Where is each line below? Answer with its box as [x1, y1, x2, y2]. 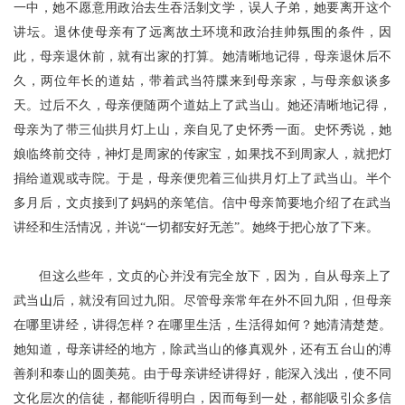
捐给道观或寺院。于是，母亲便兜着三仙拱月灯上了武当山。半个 [14, 172, 391, 185]
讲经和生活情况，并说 [14, 221, 140, 234]
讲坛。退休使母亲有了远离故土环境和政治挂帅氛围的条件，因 [14, 25, 391, 39]
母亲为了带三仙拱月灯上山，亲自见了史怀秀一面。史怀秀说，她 [14, 123, 391, 137]
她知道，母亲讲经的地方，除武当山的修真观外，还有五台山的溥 [14, 343, 391, 356]
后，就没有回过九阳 [52, 294, 171, 307]
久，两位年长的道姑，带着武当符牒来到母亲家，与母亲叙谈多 [14, 74, 391, 88]
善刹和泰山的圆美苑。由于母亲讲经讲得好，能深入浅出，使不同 [14, 367, 391, 381]
